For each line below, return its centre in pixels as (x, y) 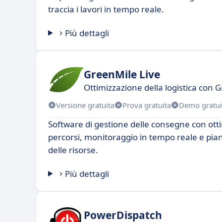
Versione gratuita (85, 105)
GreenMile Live (122, 74)
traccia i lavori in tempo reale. (106, 9)
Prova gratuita (147, 105)
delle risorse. (73, 150)
